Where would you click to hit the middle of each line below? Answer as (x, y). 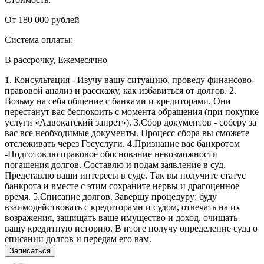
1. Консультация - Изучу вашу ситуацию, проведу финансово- (130, 80)
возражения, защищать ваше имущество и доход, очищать (121, 217)
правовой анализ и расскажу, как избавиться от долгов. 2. (121, 90)
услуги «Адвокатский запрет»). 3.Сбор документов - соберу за (131, 122)
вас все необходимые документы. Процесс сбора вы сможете (127, 133)
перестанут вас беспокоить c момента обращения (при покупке (132, 111)
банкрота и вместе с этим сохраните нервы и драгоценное (122, 186)
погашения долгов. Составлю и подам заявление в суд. (115, 164)
